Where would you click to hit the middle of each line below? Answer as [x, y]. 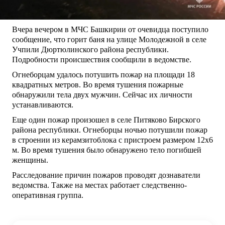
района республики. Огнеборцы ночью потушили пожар [110, 130]
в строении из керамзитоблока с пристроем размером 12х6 [113, 140]
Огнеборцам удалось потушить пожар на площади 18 [103, 75]
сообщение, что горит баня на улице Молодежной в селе [109, 40]
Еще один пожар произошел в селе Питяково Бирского [106, 120]
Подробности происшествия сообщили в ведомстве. [102, 60]
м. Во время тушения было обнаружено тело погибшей [107, 150]
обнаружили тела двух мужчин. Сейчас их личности [102, 95]
